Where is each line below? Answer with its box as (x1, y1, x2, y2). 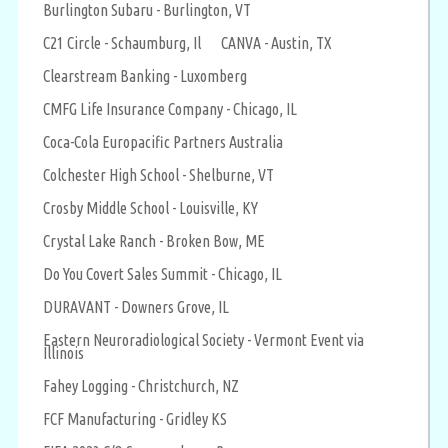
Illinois (43, 343, 84, 362)
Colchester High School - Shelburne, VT (43, 165, 274, 184)
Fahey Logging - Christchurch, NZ (43, 376, 239, 395)
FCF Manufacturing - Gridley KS (43, 409, 227, 428)
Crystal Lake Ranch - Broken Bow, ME (43, 231, 265, 250)
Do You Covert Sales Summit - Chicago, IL (43, 264, 282, 283)
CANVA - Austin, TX (221, 33, 332, 52)
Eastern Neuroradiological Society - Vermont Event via (43, 330, 364, 349)
